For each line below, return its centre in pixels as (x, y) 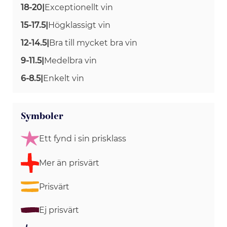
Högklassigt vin (79, 25)
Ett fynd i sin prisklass (83, 139)
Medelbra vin (70, 60)
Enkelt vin (64, 78)
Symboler (42, 116)
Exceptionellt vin (79, 7)
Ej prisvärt (59, 210)
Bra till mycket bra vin (93, 43)
